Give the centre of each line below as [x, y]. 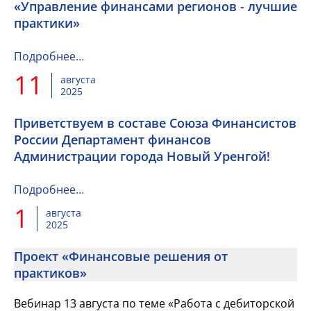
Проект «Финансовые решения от [121, 256]
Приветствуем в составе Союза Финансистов [155, 123]
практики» [47, 23]
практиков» [50, 273]
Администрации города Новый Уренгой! [142, 156]
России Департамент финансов [112, 140]
